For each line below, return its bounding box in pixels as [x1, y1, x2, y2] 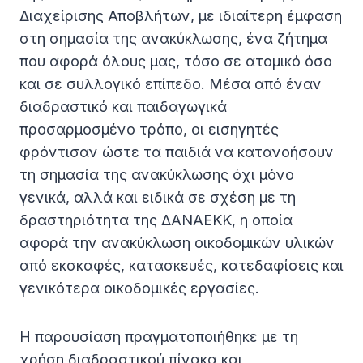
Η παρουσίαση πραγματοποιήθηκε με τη [19, 328, 298, 346]
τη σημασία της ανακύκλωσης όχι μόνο [19, 166, 294, 184]
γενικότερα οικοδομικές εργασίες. [19, 280, 259, 297]
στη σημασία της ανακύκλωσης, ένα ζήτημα [19, 30, 327, 48]
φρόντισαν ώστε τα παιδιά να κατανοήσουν [19, 143, 334, 161]
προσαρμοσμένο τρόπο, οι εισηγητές [19, 121, 279, 139]
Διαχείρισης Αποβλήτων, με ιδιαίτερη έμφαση [19, 7, 342, 25]
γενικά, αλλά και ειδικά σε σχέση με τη [19, 189, 296, 207]
